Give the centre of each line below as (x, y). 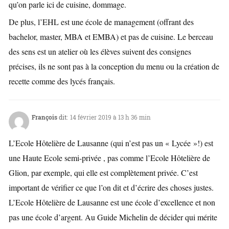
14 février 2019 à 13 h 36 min (110, 117)
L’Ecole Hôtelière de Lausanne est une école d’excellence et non (112, 202)
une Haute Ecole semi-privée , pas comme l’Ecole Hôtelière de (109, 158)
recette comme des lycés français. (62, 81)
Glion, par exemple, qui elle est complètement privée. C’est (103, 173)
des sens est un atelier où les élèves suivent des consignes (100, 52)
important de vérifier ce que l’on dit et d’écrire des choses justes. (111, 188)
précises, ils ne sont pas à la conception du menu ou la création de (114, 66)
